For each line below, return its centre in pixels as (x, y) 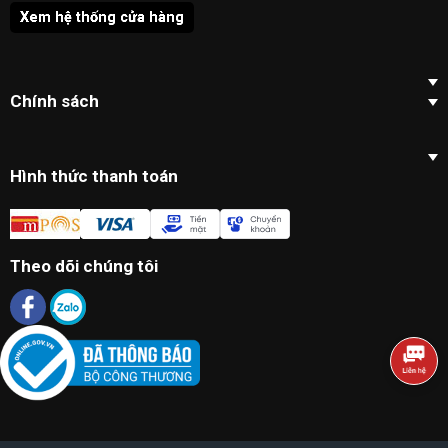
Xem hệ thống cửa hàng (102, 18)
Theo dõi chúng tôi (84, 266)
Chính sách (54, 101)
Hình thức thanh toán (94, 176)
